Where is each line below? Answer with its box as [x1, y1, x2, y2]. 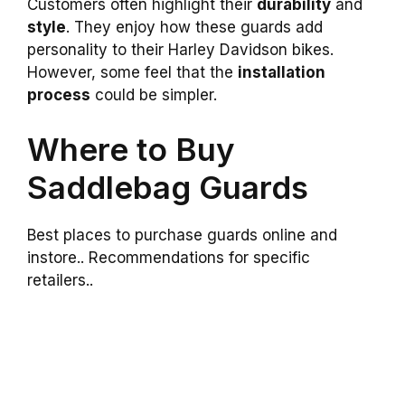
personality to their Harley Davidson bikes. [27, 41, 334, 60]
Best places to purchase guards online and [27, 225, 337, 244]
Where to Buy [27, 129, 235, 168]
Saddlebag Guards [27, 167, 308, 206]
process [27, 86, 90, 105]
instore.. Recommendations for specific [27, 248, 310, 267]
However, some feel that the [27, 63, 238, 82]
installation [238, 63, 325, 82]
